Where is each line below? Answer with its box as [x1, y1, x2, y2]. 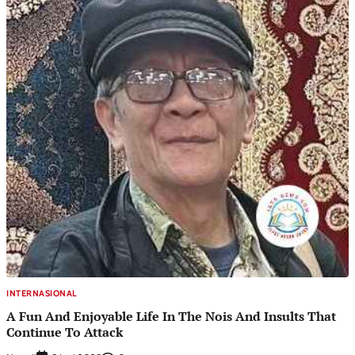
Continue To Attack [6, 323, 123, 341]
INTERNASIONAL [6, 288, 77, 300]
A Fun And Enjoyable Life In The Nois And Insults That [6, 307, 336, 325]
